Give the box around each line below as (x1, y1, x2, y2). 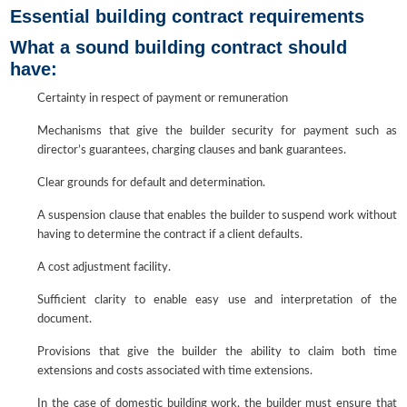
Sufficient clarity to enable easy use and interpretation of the (37, 294, 397, 307)
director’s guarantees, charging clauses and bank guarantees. (37, 144, 347, 157)
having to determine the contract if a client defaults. (37, 229, 303, 242)
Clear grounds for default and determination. (37, 177, 266, 190)
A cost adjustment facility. (37, 262, 172, 274)
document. (37, 313, 93, 326)
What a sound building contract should (10, 37, 348, 58)
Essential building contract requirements (10, 6, 365, 27)
